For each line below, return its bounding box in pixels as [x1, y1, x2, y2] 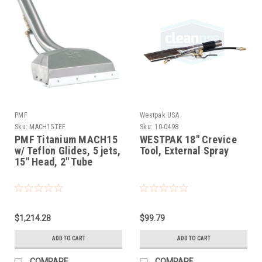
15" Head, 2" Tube [15, 156, 93, 168]
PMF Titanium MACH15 [15, 133, 118, 146]
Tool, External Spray [140, 144, 229, 157]
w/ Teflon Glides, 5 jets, [15, 144, 121, 157]
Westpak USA [140, 111, 179, 120]
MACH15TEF [29, 123, 66, 132]
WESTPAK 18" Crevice [140, 133, 237, 146]
